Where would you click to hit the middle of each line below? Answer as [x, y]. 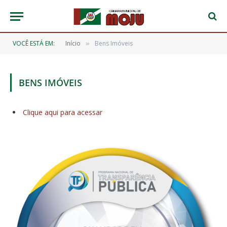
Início [73, 43]
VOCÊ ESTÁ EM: [34, 43]
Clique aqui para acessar [63, 112]
